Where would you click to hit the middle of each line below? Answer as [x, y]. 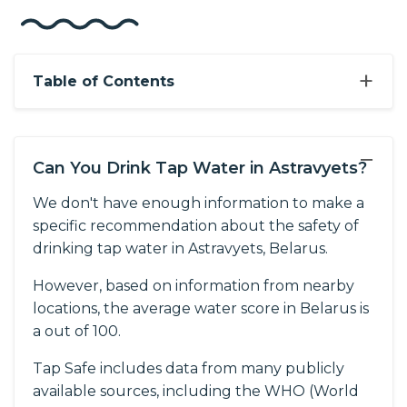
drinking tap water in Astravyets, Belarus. [180, 248]
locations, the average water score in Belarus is [201, 308]
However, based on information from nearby [194, 286]
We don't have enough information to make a [199, 203]
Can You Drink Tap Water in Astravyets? [200, 168]
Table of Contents [104, 81]
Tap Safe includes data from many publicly [189, 368]
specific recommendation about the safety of [196, 226]
